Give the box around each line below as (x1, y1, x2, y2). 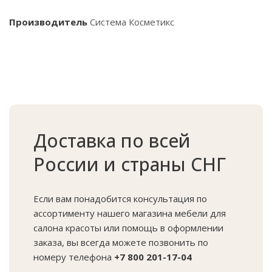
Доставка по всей (33, 128, 191, 153)
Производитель (9, 16, 87, 28)
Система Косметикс (87, 16, 174, 28)
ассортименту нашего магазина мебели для (33, 207, 226, 219)
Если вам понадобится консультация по (33, 192, 207, 205)
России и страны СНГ (33, 152, 226, 177)
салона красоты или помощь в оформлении (33, 222, 223, 234)
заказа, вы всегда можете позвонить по (33, 236, 208, 248)
